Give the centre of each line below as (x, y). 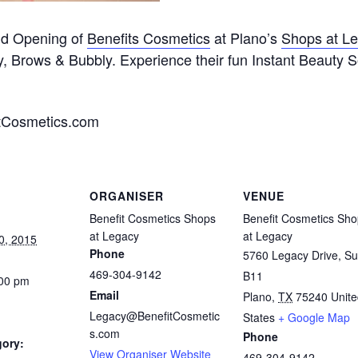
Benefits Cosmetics (149, 38)
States (259, 318)
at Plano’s (246, 38)
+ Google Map (314, 318)
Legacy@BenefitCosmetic (155, 316)
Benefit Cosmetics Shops (153, 219)
